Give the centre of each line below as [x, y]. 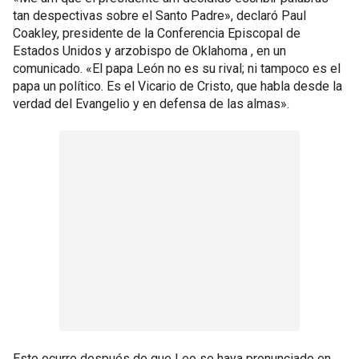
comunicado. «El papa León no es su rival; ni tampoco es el [177, 68]
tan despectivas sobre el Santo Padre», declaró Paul [159, 15]
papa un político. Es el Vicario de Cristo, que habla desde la [177, 86]
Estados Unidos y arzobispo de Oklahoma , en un [149, 50]
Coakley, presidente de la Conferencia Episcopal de [157, 33]
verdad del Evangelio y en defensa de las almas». [151, 103]
